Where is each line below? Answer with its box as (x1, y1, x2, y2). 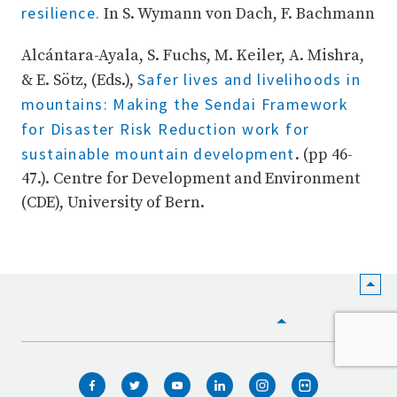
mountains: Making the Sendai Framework (21, 94, 349, 115)
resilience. (21, 3, 101, 24)
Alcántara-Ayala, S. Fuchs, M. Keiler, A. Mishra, (21, 45, 364, 66)
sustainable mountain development (21, 144, 295, 165)
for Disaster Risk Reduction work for (21, 119, 310, 140)
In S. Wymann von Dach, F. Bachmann (100, 4, 376, 25)
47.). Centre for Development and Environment (21, 168, 360, 190)
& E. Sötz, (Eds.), (21, 70, 137, 91)
